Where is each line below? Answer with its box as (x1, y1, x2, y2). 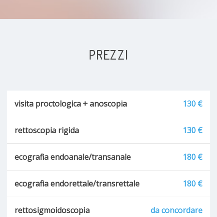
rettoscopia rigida (15, 124, 79, 136)
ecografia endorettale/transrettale (15, 178, 139, 189)
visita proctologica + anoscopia (15, 98, 127, 109)
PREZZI (88, 46, 129, 62)
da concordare (151, 204, 202, 216)
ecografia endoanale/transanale (15, 151, 131, 162)
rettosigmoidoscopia (15, 204, 90, 216)
